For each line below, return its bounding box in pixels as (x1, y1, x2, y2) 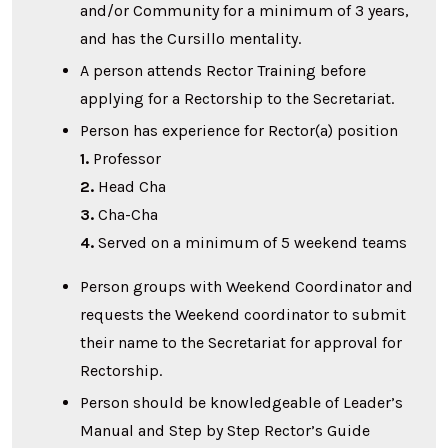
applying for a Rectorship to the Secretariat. (80, 88, 395, 108)
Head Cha (94, 176, 167, 196)
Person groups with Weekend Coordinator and (80, 276, 414, 296)
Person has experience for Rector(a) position (80, 120, 399, 140)
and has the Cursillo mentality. (80, 28, 302, 48)
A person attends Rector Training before (80, 60, 367, 80)
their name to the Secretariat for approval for (80, 332, 403, 352)
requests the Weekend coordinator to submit (80, 304, 407, 324)
